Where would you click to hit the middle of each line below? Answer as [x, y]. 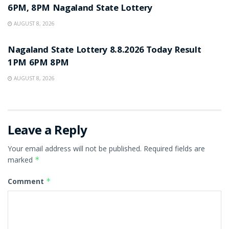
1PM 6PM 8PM [39, 63]
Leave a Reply [48, 129]
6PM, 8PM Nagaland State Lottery [80, 9]
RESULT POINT [39, 30]
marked [21, 159]
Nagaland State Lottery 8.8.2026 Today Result [105, 51]
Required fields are [174, 148]
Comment [27, 181]
